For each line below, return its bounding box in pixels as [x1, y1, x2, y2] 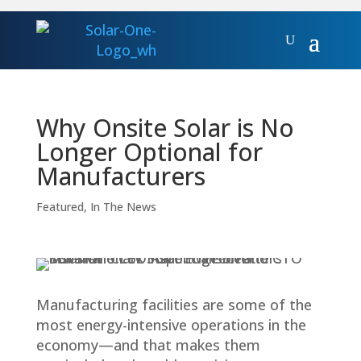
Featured [35, 198, 84, 214]
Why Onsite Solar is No [35, 110, 294, 144]
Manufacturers [35, 159, 205, 193]
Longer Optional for [35, 135, 263, 168]
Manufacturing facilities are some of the [35, 294, 312, 314]
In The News [89, 198, 156, 214]
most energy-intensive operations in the [35, 314, 306, 334]
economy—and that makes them [35, 334, 260, 355]
